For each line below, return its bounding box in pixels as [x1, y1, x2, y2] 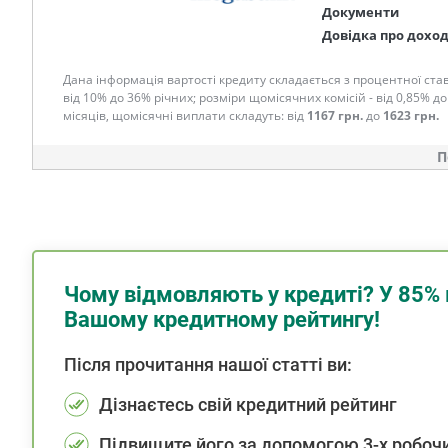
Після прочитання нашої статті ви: [64, 354, 352, 375]
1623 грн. [383, 107, 439, 124]
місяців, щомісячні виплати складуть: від [63, 107, 307, 124]
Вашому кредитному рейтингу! [64, 307, 380, 332]
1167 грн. [307, 107, 363, 124]
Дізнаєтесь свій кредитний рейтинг [99, 394, 397, 415]
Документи [322, 3, 399, 21]
